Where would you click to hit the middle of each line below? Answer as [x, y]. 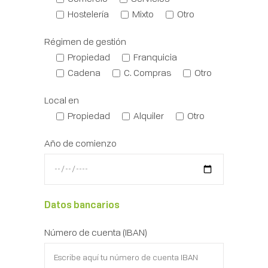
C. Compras [147, 72]
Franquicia [155, 57]
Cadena [84, 72]
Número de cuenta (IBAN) [96, 232]
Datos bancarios [82, 204]
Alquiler [149, 115]
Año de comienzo [80, 143]
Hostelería [88, 14]
